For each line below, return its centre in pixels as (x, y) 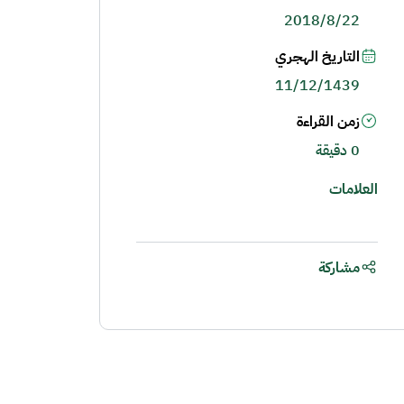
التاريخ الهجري (317, 57)
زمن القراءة (328, 122)
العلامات (353, 189)
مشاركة (339, 267)
